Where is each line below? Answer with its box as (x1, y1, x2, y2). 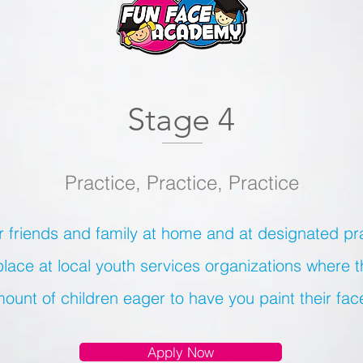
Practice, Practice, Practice (64, 171, 299, 194)
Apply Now (147, 344, 214, 361)
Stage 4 (126, 100, 235, 139)
